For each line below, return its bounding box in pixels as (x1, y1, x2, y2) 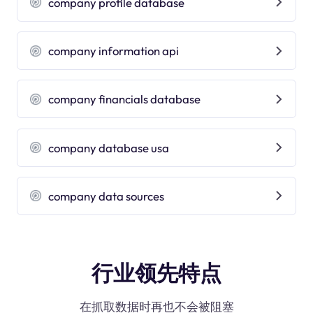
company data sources (48, 188, 165, 203)
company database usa (48, 140, 170, 155)
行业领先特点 (92, 259, 221, 286)
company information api (48, 43, 180, 59)
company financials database (48, 92, 201, 107)
